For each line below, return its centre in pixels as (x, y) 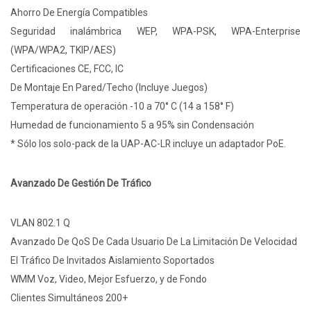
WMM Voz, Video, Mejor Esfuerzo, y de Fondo (109, 279)
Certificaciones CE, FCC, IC (67, 69)
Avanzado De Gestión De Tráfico (81, 184)
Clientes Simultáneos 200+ (69, 298)
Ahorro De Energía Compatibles (79, 13)
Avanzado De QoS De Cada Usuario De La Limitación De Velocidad (154, 242)
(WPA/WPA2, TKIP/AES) (63, 50)
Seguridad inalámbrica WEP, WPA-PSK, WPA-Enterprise (155, 32)
